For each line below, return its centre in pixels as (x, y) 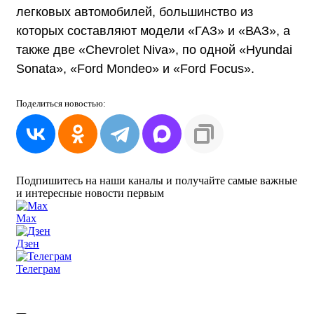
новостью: (85, 103)
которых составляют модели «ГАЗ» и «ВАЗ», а (153, 30)
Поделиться (40, 103)
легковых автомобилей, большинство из (135, 12)
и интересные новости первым (90, 193)
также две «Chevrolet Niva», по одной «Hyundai (154, 49)
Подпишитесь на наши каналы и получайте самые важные (157, 180)
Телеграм (38, 268)
